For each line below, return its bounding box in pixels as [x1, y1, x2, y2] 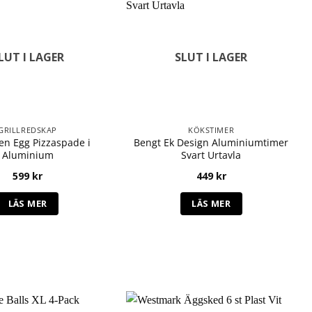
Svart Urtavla [181, 148, 242, 162]
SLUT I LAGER [175, 49, 248, 65]
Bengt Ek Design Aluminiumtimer [134, 136, 289, 150]
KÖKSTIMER [188, 125, 235, 136]
